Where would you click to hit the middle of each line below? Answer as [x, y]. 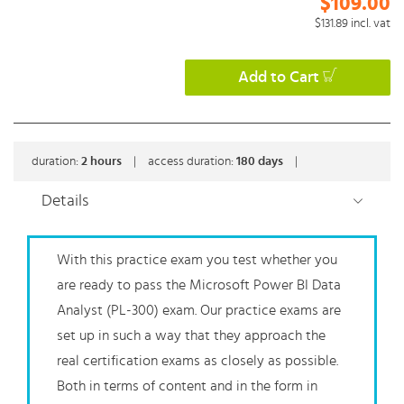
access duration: [192, 162]
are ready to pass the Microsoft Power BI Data [199, 285]
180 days [261, 162]
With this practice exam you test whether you [197, 260]
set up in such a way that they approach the [191, 336]
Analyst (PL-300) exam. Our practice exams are [199, 311]
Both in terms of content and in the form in [187, 386]
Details [65, 202]
